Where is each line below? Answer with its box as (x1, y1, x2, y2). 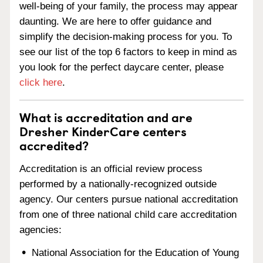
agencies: (19, 224, 62, 235)
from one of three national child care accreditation (19, 208, 237, 220)
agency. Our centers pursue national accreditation (19, 193, 238, 205)
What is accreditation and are (19, 107, 193, 126)
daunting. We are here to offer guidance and (19, 16, 211, 27)
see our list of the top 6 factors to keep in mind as (19, 46, 237, 58)
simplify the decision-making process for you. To (19, 31, 232, 42)
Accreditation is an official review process (19, 163, 203, 174)
